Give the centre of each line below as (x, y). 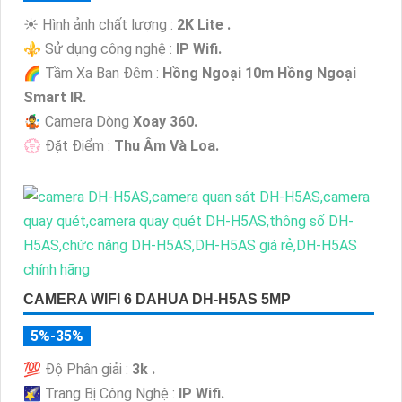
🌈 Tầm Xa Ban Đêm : (93, 74)
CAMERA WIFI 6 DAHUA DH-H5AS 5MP (157, 300)
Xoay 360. (165, 122)
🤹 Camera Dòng (78, 122)
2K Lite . (204, 25)
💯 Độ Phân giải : (78, 370)
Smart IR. (55, 98)
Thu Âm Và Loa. (166, 146)
